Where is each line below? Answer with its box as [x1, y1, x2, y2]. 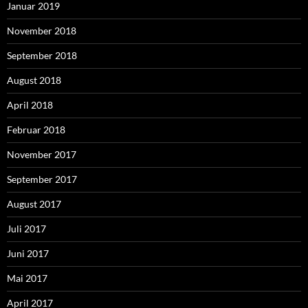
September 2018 [7, 49, 77, 61]
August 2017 [7, 197, 61, 210]
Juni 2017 [7, 247, 49, 259]
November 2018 [7, 24, 76, 36]
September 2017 [7, 173, 77, 185]
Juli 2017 [7, 222, 46, 234]
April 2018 [7, 98, 53, 111]
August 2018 [7, 74, 61, 86]
